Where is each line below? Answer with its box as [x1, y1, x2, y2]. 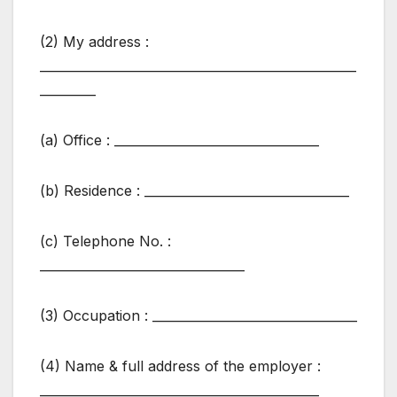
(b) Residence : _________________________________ [40, 182, 349, 200]
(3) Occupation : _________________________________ [40, 307, 357, 325]
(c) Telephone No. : [40, 232, 171, 251]
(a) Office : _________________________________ [40, 131, 319, 150]
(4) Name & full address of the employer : [40, 357, 321, 376]
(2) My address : [40, 33, 149, 51]
